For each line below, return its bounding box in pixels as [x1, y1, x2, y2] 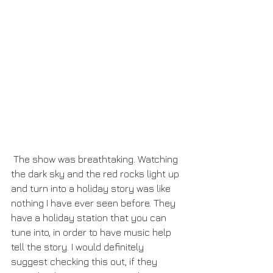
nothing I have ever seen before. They [11, 197, 178, 208]
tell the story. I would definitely [11, 241, 146, 252]
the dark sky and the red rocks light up [11, 168, 182, 179]
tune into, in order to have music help [11, 226, 174, 238]
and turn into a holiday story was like [11, 182, 173, 194]
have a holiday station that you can [11, 211, 169, 223]
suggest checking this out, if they [11, 255, 160, 267]
